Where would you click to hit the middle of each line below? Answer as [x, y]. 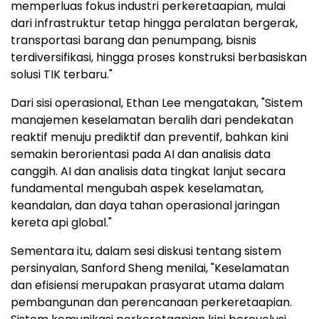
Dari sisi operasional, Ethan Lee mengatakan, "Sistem [157, 103]
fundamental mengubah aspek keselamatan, [137, 189]
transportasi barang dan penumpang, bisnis [134, 41]
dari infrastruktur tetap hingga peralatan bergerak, [154, 23]
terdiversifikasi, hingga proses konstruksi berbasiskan [159, 58]
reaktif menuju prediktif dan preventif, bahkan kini [150, 137]
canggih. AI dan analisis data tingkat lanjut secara [148, 172]
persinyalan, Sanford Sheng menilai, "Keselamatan [150, 268]
